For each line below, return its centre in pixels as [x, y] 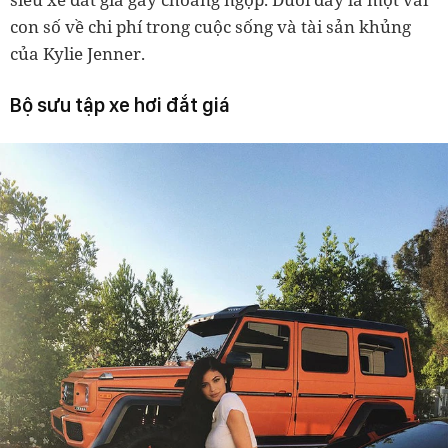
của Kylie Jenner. [77, 53]
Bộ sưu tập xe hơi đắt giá [120, 105]
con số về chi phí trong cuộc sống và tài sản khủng [210, 26]
